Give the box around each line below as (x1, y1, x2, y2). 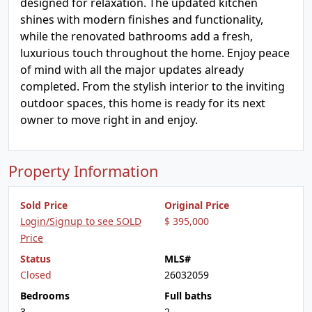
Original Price (164, 198, 229, 212)
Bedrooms (20, 289, 70, 302)
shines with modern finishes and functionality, (20, 12, 263, 27)
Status (20, 252, 51, 265)
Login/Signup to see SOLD (20, 214, 141, 228)
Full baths (164, 289, 212, 302)
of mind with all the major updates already (20, 62, 244, 77)
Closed (20, 268, 52, 281)
